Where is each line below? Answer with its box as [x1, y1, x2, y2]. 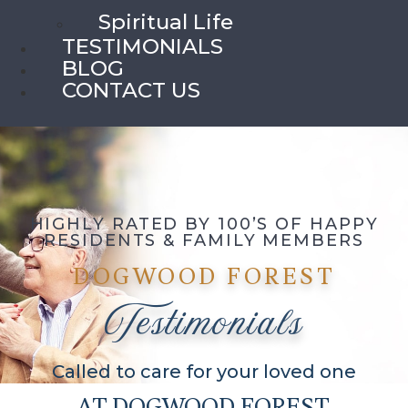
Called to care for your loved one [52, 360, 356, 382]
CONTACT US [62, 76, 200, 103]
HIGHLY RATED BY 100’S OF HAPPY [29, 213, 379, 234]
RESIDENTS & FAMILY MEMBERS [44, 229, 364, 250]
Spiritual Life [98, 8, 233, 35]
